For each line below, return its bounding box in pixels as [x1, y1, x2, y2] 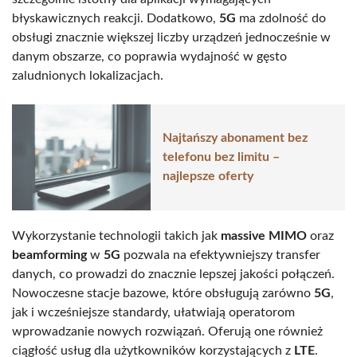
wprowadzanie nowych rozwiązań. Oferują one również [12, 324, 323, 338]
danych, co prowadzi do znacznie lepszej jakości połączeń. [12, 267, 335, 280]
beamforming [12, 248, 87, 261]
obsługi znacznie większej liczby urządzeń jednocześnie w [12, 30, 331, 44]
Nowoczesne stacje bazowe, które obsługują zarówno [12, 286, 314, 300]
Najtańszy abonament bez [163, 131, 308, 145]
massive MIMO [221, 229, 307, 242]
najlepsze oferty [163, 170, 253, 183]
